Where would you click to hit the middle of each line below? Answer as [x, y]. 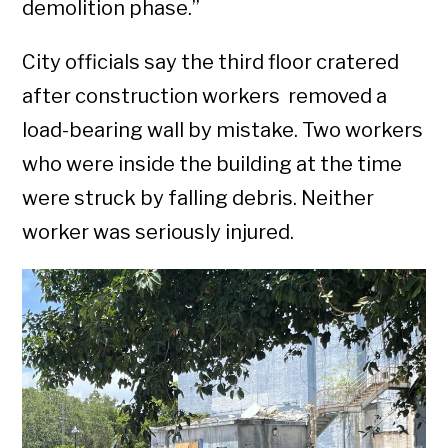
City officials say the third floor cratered [211, 61]
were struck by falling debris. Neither [198, 197]
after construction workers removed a [205, 95]
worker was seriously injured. [158, 231]
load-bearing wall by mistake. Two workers [223, 129]
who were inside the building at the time [212, 163]
